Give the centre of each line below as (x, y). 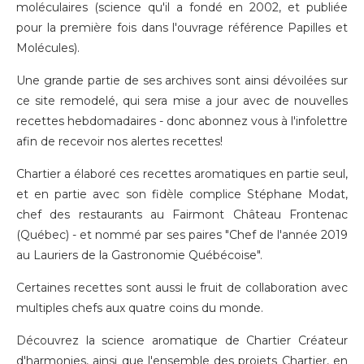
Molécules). (48, 48)
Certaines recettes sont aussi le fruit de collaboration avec (182, 287)
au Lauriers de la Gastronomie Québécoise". (139, 255)
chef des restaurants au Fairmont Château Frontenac (182, 214)
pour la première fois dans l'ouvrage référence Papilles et (182, 27)
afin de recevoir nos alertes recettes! (119, 141)
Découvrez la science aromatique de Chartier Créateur (182, 340)
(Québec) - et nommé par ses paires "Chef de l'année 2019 (182, 234)
